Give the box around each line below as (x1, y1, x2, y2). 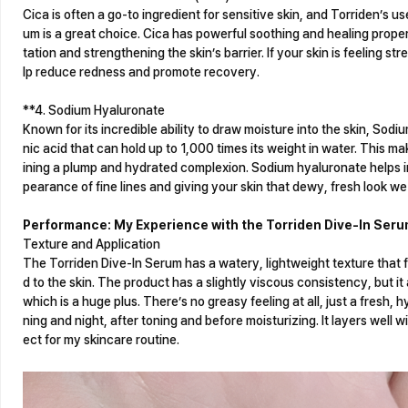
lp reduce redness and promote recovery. (23, 64, 260, 79)
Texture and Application (23, 236, 160, 251)
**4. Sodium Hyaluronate (23, 102, 165, 117)
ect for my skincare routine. (23, 331, 179, 347)
